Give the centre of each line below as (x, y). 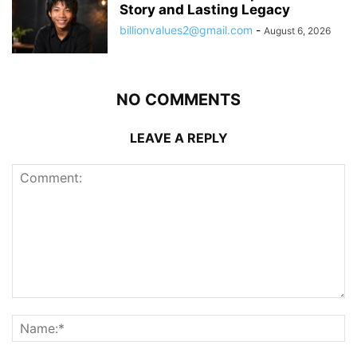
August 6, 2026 (297, 30)
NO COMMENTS (178, 99)
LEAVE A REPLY (178, 137)
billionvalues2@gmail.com (186, 29)
